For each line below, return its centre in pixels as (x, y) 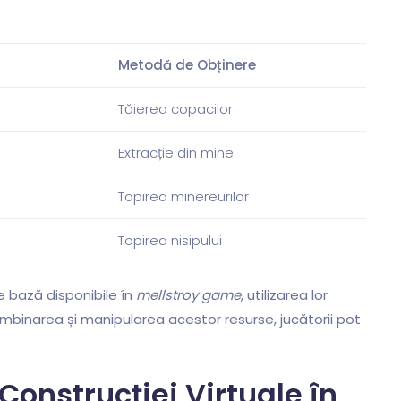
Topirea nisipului (170, 241)
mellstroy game (188, 294)
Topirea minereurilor (183, 197)
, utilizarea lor (284, 294)
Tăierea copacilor (175, 109)
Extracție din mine (176, 153)
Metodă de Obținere (187, 65)
